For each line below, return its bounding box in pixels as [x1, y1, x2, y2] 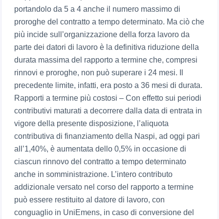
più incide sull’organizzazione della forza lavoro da [14, 30, 190, 39]
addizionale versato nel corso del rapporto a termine [14, 183, 194, 192]
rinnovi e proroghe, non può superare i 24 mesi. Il [14, 68, 184, 77]
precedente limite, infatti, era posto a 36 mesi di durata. [14, 81, 203, 90]
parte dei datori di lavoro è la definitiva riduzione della [14, 43, 199, 52]
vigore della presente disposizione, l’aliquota [14, 119, 169, 128]
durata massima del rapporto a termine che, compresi [14, 56, 198, 65]
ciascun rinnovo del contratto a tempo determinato [14, 157, 187, 166]
